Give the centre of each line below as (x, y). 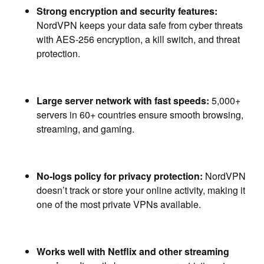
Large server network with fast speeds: (123, 100)
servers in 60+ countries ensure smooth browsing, (140, 115)
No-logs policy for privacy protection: (120, 176)
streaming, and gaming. (86, 129)
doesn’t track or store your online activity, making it (141, 190)
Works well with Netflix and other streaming (133, 251)
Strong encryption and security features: (127, 11)
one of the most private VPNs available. (119, 204)
